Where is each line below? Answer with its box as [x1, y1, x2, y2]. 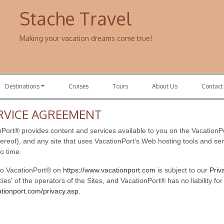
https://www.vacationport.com [63, 166, 155, 174]
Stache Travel [19, 7, 131, 29]
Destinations [4, 82, 39, 90]
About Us [152, 82, 178, 90]
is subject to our [155, 166, 209, 174]
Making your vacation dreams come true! [19, 34, 152, 42]
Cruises [68, 82, 89, 90]
